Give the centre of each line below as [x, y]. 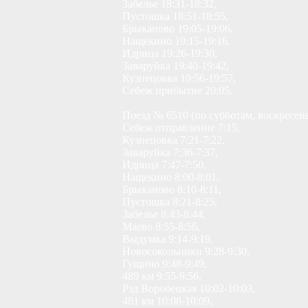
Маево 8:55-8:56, [161, 227]
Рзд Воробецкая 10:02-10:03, [189, 288]
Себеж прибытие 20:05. [177, 90]
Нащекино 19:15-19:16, [176, 41]
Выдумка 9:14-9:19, [168, 239]
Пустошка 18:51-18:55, [175, 16]
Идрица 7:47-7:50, [164, 165]
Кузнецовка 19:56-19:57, [179, 78]
